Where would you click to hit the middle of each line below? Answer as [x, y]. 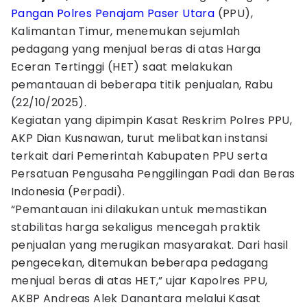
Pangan [33, 13]
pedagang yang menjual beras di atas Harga [136, 49]
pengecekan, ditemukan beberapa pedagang [140, 263]
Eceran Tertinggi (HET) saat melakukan [122, 67]
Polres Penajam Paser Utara [136, 13]
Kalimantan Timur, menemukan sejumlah [126, 31]
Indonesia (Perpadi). [68, 192]
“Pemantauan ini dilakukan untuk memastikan [139, 209]
